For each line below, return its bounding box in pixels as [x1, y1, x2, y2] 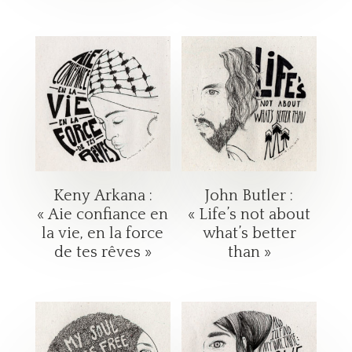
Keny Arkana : [53, 186, 152, 204]
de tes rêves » [53, 243, 152, 261]
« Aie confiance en [37, 205, 169, 223]
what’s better [202, 224, 296, 242]
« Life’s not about [188, 205, 311, 223]
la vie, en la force [42, 224, 164, 242]
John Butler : [205, 186, 294, 204]
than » [227, 243, 271, 261]
